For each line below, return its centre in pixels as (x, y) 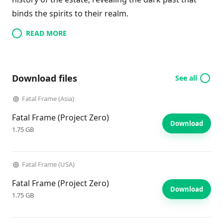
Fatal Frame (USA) (48, 164)
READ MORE (46, 33)
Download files (45, 78)
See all (186, 78)
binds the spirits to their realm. (70, 13)
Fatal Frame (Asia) (48, 99)
